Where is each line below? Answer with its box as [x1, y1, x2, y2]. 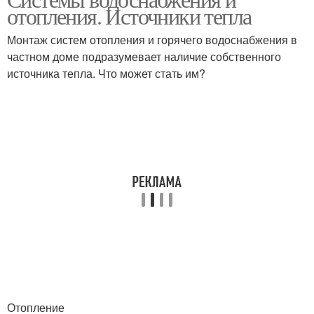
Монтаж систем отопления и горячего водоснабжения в [7, 32, 297, 48]
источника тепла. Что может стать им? [7, 65, 205, 81]
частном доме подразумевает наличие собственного [7, 48, 281, 64]
